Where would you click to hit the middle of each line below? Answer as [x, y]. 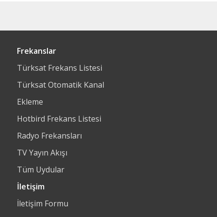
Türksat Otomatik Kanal [61, 85]
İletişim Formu [43, 203]
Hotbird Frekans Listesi [59, 119]
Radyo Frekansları [49, 136]
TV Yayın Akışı [42, 153]
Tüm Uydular [41, 170]
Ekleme [30, 102]
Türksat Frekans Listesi [60, 68]
